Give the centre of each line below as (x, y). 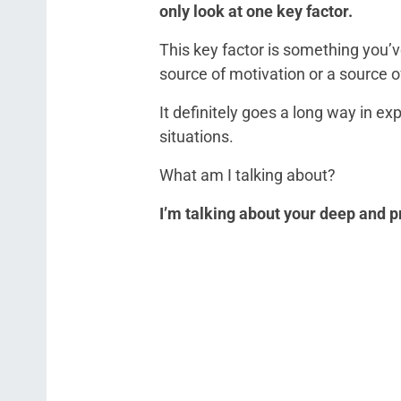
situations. (196, 137)
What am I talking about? (247, 175)
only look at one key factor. (256, 11)
